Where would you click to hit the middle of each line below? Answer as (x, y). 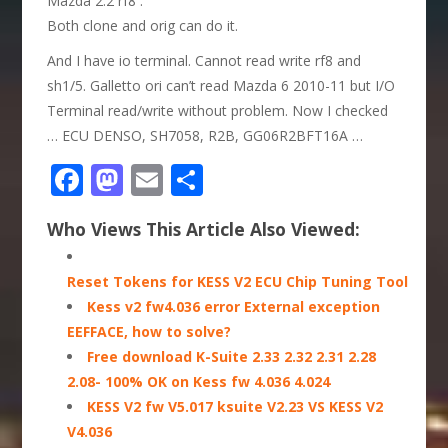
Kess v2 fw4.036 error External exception (234, 306)
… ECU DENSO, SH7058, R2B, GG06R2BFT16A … (205, 135)
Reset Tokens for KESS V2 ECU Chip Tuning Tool (238, 281)
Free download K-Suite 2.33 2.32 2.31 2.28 (232, 356)
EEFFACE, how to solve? (149, 331)
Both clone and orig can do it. (143, 25)
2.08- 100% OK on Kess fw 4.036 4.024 (199, 381)
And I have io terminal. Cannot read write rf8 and (204, 60)
